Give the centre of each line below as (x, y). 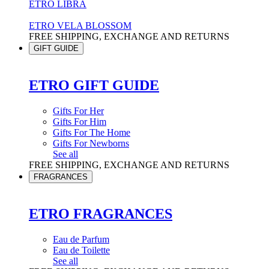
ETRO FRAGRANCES (101, 213)
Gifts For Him (80, 122)
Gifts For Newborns (91, 144)
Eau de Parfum (81, 239)
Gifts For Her (78, 111)
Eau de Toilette (81, 250)
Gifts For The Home (92, 133)
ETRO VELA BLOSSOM (80, 26)
